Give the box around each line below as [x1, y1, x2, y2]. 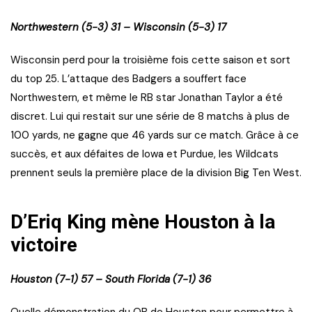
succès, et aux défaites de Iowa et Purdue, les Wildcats [10, 147, 279, 162]
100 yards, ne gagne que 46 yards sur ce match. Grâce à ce [10, 128, 299, 143]
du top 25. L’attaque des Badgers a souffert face [10, 72, 247, 86]
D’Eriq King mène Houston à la [10, 210, 275, 234]
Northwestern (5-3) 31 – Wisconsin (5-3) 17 [10, 20, 226, 35]
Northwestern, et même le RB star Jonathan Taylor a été [10, 91, 283, 105]
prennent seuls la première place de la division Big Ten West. [10, 166, 302, 180]
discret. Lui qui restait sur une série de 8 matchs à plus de [10, 109, 290, 124]
